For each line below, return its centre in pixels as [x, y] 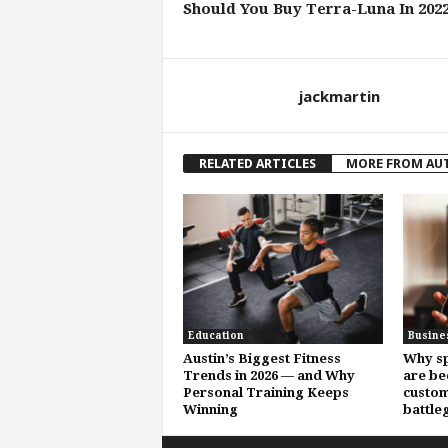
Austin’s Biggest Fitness [261, 358]
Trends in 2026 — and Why [268, 375]
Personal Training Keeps [265, 392]
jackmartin [339, 96]
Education [215, 335]
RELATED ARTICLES [257, 163]
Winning [210, 409]
